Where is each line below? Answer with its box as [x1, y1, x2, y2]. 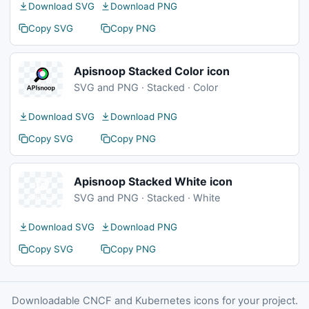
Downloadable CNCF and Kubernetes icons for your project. [11, 295, 298, 307]
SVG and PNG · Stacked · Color [74, 81, 218, 93]
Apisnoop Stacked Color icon [74, 64, 230, 78]
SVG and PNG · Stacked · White [74, 192, 220, 203]
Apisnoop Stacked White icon [74, 175, 232, 188]
